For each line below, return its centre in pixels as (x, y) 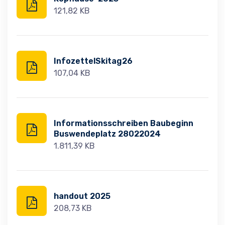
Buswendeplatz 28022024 (107, 134)
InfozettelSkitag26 (93, 61)
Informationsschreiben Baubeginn (124, 123)
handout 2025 (82, 196)
